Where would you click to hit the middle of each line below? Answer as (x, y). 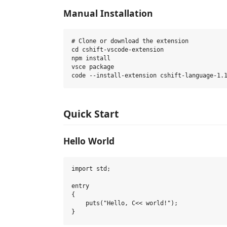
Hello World (89, 141)
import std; (91, 169)
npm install (91, 58)
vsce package (93, 67)
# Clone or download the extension (130, 41)
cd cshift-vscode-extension (118, 50)
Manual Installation (108, 13)
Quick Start (91, 113)
